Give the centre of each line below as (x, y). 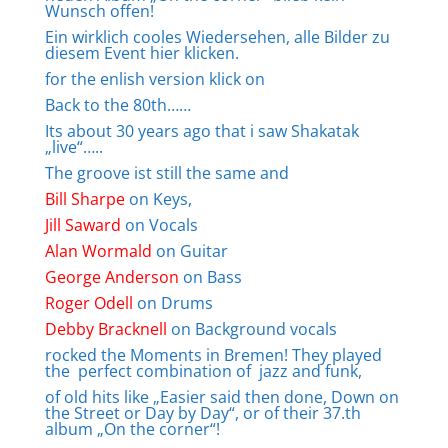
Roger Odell (88, 303)
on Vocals (159, 225)
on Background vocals (251, 329)
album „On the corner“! (132, 429)
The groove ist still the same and (166, 173)
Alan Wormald (98, 251)
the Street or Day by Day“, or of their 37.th (202, 413)
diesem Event (97, 53)
